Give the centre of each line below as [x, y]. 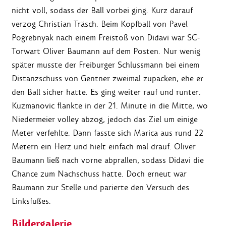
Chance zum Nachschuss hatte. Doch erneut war [99, 174]
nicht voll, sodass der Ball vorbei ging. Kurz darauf [102, 11]
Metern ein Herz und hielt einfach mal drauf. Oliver [104, 147]
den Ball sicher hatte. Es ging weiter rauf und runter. [106, 92]
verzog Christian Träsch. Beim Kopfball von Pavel [100, 24]
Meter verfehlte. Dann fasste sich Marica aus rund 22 [107, 133]
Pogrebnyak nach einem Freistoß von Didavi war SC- [106, 38]
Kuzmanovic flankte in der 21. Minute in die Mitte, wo [110, 106]
